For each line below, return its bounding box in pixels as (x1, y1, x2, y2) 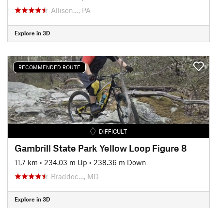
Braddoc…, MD (51, 171, 99, 181)
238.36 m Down (93, 157, 146, 167)
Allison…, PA (51, 5, 91, 15)
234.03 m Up (44, 157, 87, 167)
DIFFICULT (99, 127, 127, 135)
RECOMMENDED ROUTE (18, 64, 80, 70)
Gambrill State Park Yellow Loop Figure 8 (15, 142, 187, 154)
